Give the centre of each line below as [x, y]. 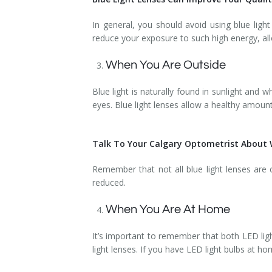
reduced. [110, 182]
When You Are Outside [167, 65]
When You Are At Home [169, 209]
